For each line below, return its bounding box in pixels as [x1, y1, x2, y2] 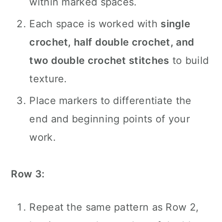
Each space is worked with [29, 18, 161, 30]
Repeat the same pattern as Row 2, [29, 201, 199, 213]
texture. [29, 73, 67, 85]
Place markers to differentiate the [29, 95, 192, 107]
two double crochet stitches [29, 55, 169, 66]
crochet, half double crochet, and [29, 36, 195, 48]
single [161, 18, 191, 30]
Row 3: [11, 168, 45, 180]
